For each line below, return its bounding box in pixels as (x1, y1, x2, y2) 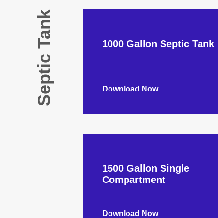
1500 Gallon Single (102, 163, 189, 174)
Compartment (102, 174, 165, 185)
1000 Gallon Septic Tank (102, 38, 214, 49)
